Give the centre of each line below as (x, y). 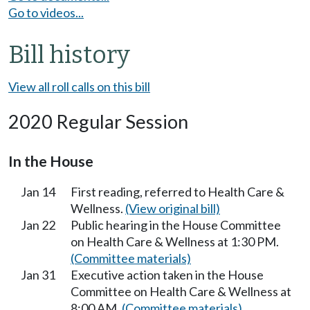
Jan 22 (38, 225)
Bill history (69, 54)
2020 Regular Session (98, 121)
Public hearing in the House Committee (176, 225)
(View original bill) (173, 208)
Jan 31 (38, 274)
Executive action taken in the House (167, 274)
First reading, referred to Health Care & (177, 191)
